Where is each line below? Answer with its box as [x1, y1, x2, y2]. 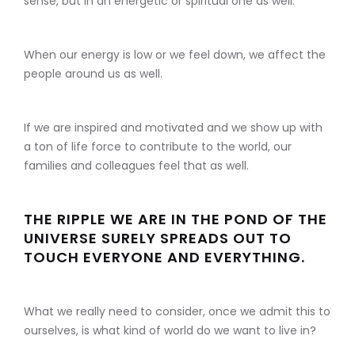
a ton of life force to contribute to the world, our [24, 139, 292, 155]
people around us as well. [24, 66, 162, 82]
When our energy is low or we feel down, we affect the [24, 47, 326, 63]
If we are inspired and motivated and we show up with [24, 120, 323, 136]
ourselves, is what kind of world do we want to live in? [24, 323, 316, 339]
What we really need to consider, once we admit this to [24, 303, 330, 320]
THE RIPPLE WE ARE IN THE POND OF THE [24, 209, 327, 230]
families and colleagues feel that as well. [24, 158, 249, 174]
